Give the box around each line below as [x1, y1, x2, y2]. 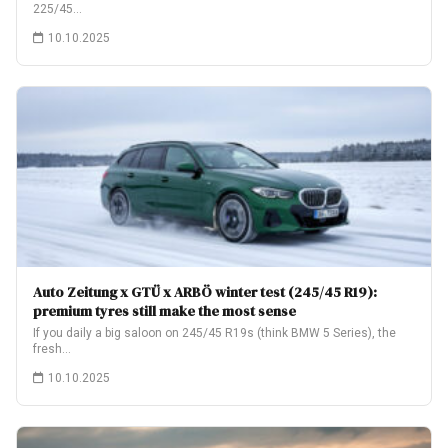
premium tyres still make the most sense [33, 301, 296, 321]
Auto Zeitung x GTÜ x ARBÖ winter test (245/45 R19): [33, 282, 377, 302]
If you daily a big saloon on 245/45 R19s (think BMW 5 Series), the [33, 326, 396, 340]
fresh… [33, 342, 71, 356]
